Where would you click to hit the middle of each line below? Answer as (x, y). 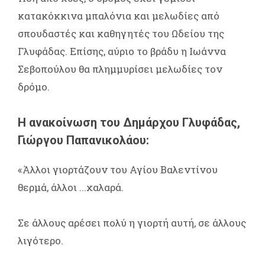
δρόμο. (34, 86)
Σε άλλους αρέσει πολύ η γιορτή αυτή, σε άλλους (132, 222)
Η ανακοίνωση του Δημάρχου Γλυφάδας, (129, 122)
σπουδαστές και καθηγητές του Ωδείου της (121, 33)
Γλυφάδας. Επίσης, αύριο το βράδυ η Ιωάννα (122, 51)
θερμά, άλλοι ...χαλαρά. (71, 187)
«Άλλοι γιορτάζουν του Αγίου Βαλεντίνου (118, 169)
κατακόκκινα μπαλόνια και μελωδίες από (119, 15)
